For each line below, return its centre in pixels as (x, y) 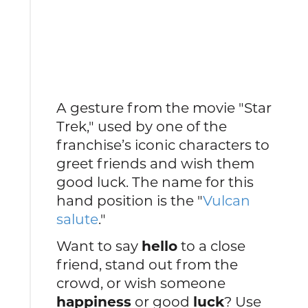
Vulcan (227, 200)
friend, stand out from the (147, 265)
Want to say (99, 246)
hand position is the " (130, 200)
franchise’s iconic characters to (163, 144)
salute (78, 219)
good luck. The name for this (155, 181)
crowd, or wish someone (141, 283)
